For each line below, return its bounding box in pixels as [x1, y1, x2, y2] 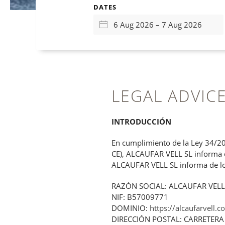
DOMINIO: [111, 203, 150, 213]
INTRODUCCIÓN [111, 117, 171, 127]
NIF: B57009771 [111, 192, 168, 202]
